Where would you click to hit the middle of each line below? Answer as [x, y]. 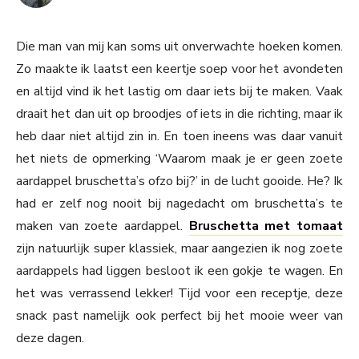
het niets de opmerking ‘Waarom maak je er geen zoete [179, 159]
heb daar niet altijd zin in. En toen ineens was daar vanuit [179, 137]
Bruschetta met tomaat [266, 226]
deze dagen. [50, 339]
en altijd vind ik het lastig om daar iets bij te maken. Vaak [179, 92]
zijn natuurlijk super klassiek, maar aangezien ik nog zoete [179, 249]
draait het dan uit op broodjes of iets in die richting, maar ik [179, 114]
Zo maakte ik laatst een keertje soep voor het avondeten [179, 69]
